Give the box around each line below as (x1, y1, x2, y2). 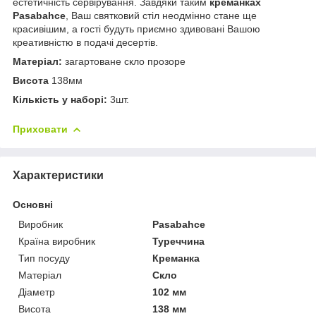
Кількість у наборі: (13, 93, 107, 105)
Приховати (13, 123, 68, 135)
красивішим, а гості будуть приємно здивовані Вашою (13, 23, 260, 35)
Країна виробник (18, 235, 95, 247)
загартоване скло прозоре (65, 55, 186, 67)
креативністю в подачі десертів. (13, 36, 158, 48)
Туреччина (152, 235, 205, 247)
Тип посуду (18, 252, 70, 264)
